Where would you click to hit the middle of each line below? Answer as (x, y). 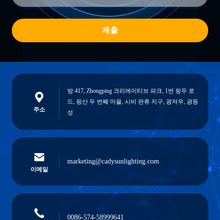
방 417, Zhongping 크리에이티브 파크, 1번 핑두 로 (131, 91)
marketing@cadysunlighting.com (113, 161)
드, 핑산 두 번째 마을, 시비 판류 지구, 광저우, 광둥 (133, 102)
